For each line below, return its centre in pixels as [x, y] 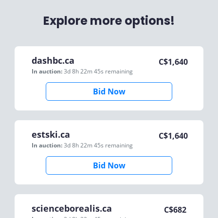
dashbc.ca [53, 60]
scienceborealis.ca [72, 208]
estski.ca [51, 134]
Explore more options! [109, 21]
